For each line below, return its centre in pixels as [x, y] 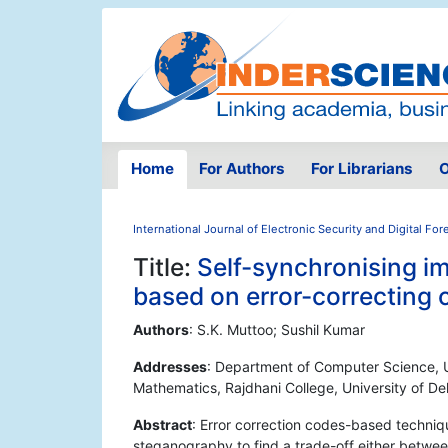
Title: [165, 267]
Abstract [162, 425]
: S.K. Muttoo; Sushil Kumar [277, 330]
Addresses [170, 367]
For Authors [242, 169]
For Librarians [361, 169]
